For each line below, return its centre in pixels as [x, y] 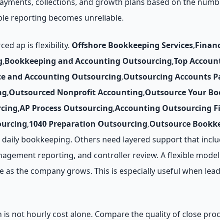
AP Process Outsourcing [66, 108]
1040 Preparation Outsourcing [88, 124]
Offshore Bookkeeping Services [132, 45]
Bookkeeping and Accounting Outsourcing [88, 61]
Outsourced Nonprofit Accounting [76, 92]
